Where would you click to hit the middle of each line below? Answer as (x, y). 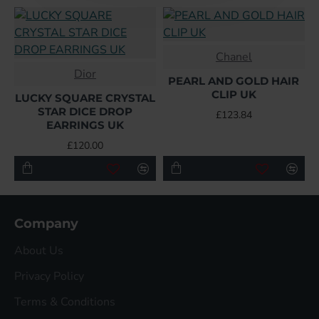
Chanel (234, 57)
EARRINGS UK (85, 125)
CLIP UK (234, 95)
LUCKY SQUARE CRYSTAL (85, 98)
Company (46, 224)
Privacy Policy (49, 277)
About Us (39, 251)
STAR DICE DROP (85, 112)
